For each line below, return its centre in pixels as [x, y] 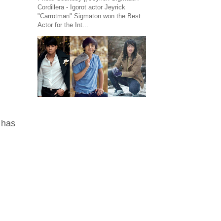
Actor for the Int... [63, 25]
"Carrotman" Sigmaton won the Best [89, 16]
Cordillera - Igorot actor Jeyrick [81, 7]
